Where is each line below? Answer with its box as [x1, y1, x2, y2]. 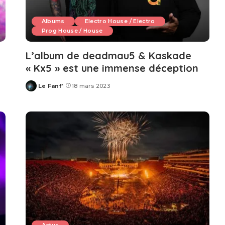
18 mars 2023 [71, 82, 110, 90]
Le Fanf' [38, 82, 63, 90]
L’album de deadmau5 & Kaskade [25, 49, 191, 62]
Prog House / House [41, 27, 103, 35]
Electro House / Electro [84, 18, 155, 25]
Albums [41, 18, 65, 25]
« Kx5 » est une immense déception [25, 62, 198, 75]
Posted [25, 86, 49, 93]
